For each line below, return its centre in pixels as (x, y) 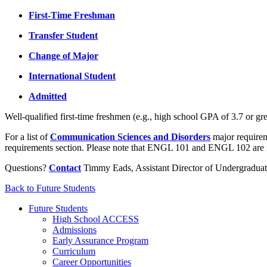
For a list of (27, 137)
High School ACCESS (96, 219)
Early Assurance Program (100, 241)
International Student (72, 76)
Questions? (27, 168)
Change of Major (63, 56)
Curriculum (74, 252)
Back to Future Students (50, 188)
